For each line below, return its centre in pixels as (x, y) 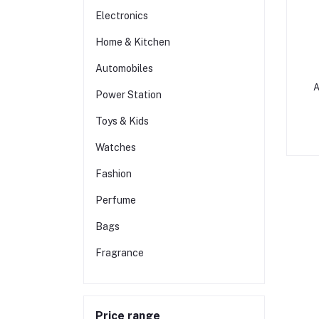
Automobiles (124, 68)
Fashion (114, 174)
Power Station (129, 95)
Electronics (122, 16)
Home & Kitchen (133, 42)
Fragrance (120, 253)
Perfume (116, 200)
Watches (116, 147)
